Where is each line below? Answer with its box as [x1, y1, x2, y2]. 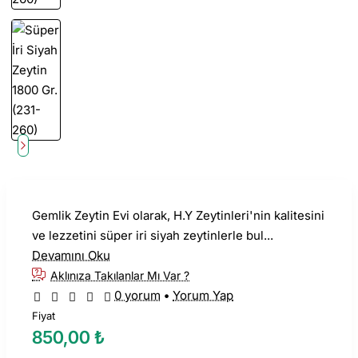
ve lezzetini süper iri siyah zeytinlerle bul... [32, 228, 273, 243]
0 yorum [114, 288, 161, 303]
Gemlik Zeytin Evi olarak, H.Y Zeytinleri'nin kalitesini [32, 208, 324, 223]
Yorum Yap [173, 288, 233, 303]
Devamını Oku [32, 248, 110, 263]
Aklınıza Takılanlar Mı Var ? [50, 268, 189, 282]
